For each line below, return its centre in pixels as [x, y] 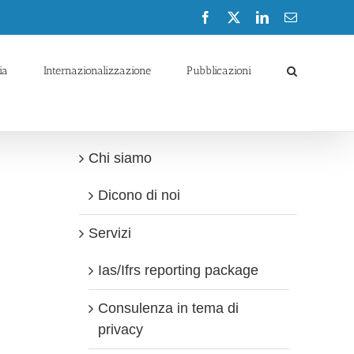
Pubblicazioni [219, 70]
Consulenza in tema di [168, 308]
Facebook [235, 17]
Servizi [110, 233]
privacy [121, 330]
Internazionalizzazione [97, 70]
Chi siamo [120, 158]
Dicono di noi [139, 195]
